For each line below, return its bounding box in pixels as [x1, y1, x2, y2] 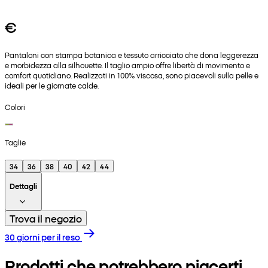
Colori [5, 101, 25, 112]
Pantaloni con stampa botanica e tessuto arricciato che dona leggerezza [5, 49, 258, 60]
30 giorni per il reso [5, 231, 80, 243]
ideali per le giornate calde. [5, 80, 99, 90]
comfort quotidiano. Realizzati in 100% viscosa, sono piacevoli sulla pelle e [5, 69, 258, 80]
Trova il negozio [10, 212, 82, 226]
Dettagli [10, 181, 37, 191]
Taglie [5, 137, 26, 147]
